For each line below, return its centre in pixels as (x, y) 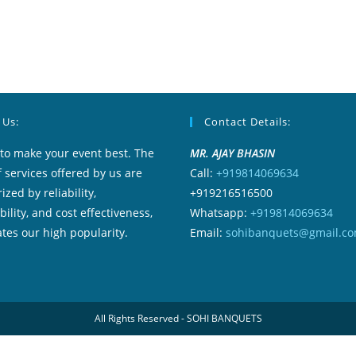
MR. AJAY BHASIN (232, 153)
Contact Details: (248, 122)
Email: (208, 232)
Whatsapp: (220, 213)
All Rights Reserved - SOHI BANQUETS (178, 318)
